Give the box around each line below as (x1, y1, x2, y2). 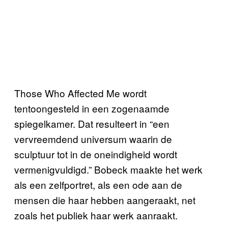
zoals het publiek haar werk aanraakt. (14, 208, 180, 222)
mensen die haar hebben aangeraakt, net (14, 193, 195, 207)
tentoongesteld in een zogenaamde (14, 101, 169, 116)
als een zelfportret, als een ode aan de (14, 178, 182, 192)
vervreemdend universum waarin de (14, 132, 172, 146)
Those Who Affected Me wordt (14, 86, 147, 100)
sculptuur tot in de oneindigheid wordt (14, 147, 177, 161)
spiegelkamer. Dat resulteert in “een (14, 117, 169, 131)
